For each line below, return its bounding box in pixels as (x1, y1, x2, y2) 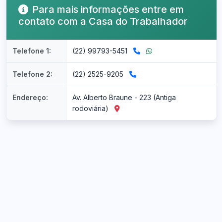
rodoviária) (72, 104, 111, 112)
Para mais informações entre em (32, 3, 184, 15)
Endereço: (12, 93, 48, 102)
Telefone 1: (12, 47, 51, 55)
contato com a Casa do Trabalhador (18, 15, 188, 27)
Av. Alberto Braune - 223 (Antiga (72, 93, 176, 102)
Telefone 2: (12, 70, 53, 78)
